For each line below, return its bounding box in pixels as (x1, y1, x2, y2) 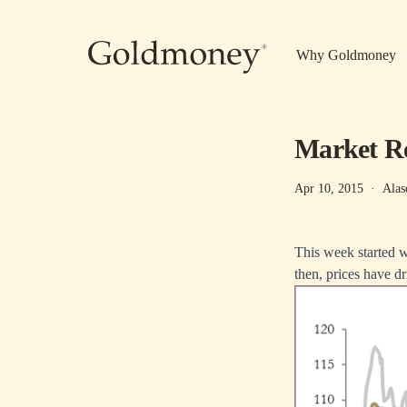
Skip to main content (86, 2, 204, 17)
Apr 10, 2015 (294, 182, 363, 195)
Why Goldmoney (296, 47, 396, 63)
